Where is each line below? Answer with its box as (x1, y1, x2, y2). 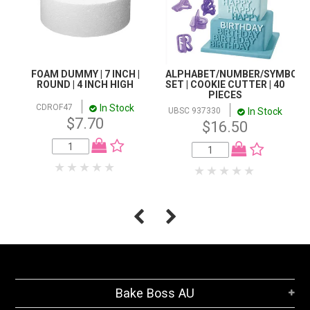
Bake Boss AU (116, 286, 194, 301)
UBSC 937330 (167, 106, 221, 116)
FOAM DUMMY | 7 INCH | (30, 69, 140, 80)
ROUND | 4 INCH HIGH (37, 79, 134, 91)
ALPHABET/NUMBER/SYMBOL (165, 69, 304, 80)
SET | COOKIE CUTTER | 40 (165, 79, 285, 91)
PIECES (208, 89, 242, 101)
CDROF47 (36, 102, 73, 113)
